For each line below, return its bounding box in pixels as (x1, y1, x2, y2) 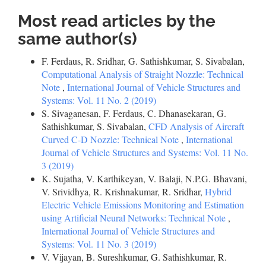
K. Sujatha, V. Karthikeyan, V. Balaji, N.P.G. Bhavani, (42, 172, 247, 185)
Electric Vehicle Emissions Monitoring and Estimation (42, 198, 244, 211)
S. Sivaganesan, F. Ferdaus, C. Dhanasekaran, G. (42, 107, 226, 119)
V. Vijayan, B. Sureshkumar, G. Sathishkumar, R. (42, 251, 227, 263)
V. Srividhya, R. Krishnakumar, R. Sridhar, (42, 185, 205, 198)
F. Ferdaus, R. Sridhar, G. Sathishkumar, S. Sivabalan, (42, 55, 245, 67)
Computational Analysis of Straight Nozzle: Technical (42, 68, 243, 80)
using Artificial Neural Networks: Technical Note (42, 211, 228, 224)
